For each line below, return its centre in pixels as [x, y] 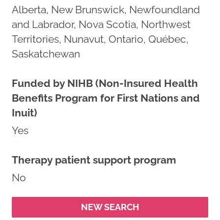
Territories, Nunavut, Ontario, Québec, [100, 39]
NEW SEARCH [110, 207]
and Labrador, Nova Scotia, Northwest [101, 24]
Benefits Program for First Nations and [106, 98]
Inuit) [24, 113]
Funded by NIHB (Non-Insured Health [105, 83]
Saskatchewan [46, 54]
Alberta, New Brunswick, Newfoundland [106, 10]
